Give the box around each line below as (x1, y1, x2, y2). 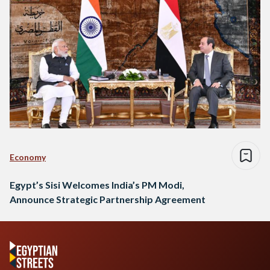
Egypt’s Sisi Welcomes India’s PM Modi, (10, 178, 184, 190)
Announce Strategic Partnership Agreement (10, 193, 206, 205)
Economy (10, 151, 46, 162)
